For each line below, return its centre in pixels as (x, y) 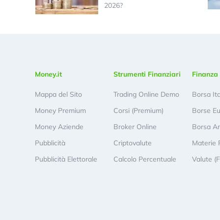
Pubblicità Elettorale (66, 159)
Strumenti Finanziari (147, 74)
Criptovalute (133, 143)
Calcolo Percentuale (145, 159)
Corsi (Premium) (139, 111)
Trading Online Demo (147, 95)
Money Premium (61, 111)
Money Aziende (59, 127)
